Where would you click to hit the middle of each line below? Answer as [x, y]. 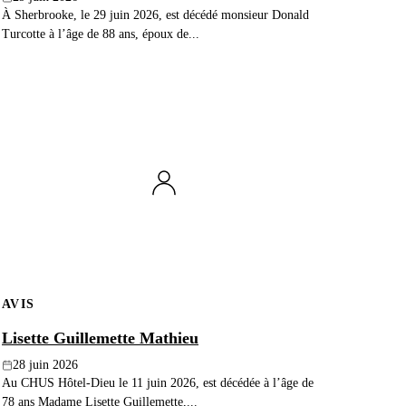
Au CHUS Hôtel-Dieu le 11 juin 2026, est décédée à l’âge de [158, 383]
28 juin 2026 [45, 365]
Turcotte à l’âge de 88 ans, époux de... [101, 34]
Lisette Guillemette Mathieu [100, 338]
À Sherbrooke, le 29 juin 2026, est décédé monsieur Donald [155, 15]
